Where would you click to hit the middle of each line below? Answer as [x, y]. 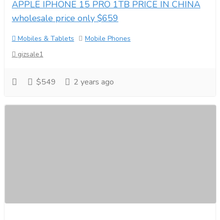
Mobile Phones [108, 39]
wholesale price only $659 [65, 18]
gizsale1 [29, 54]
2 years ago [93, 82]
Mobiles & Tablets [45, 39]
